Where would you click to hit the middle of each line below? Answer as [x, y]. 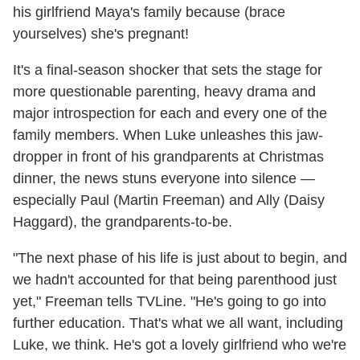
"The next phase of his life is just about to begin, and [180, 258]
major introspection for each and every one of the [170, 113]
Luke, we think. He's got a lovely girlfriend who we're [180, 344]
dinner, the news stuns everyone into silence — [164, 178]
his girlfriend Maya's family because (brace [149, 12]
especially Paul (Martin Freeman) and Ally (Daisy [169, 200]
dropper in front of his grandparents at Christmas [168, 156]
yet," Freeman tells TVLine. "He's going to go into [170, 301]
